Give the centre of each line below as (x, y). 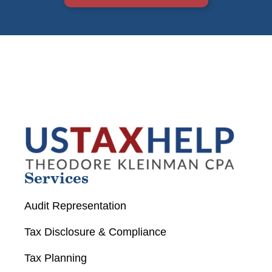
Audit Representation (76, 206)
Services (57, 180)
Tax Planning (56, 258)
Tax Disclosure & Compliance (96, 232)
